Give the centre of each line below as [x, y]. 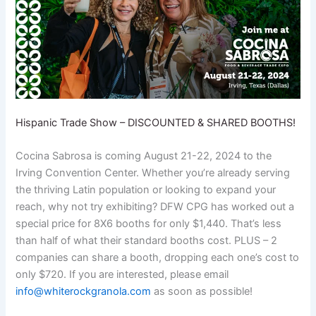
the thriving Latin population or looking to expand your [146, 189]
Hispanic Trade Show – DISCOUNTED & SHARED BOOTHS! [156, 122]
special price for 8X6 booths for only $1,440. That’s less [149, 223]
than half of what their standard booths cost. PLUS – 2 [147, 240]
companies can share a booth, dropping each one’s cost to [158, 257]
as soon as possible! [202, 291]
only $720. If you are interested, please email [122, 274]
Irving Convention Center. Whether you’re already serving [153, 172]
